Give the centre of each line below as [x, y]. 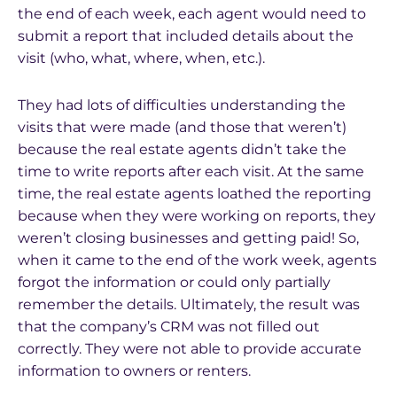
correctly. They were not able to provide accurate [190, 349]
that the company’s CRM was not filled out [169, 327]
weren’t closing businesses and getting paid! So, [188, 238]
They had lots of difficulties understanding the [182, 105]
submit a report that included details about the [186, 36]
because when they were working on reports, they [197, 216]
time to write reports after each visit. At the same [191, 171]
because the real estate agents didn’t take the [182, 149]
